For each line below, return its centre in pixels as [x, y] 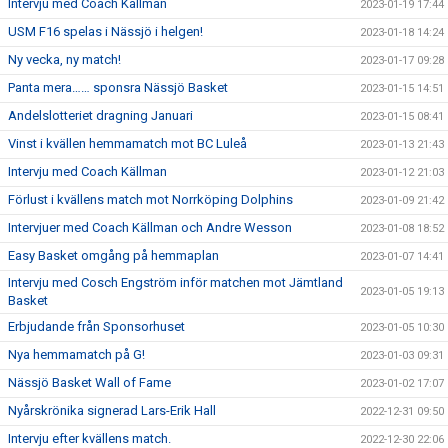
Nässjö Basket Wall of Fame [89, 382]
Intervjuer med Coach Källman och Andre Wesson [150, 227]
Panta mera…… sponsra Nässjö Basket [118, 87]
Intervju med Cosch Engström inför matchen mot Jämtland [175, 282]
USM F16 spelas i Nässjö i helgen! [105, 31]
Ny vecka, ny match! [64, 59]
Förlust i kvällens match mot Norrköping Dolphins [150, 199]
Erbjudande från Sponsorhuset [96, 326]
